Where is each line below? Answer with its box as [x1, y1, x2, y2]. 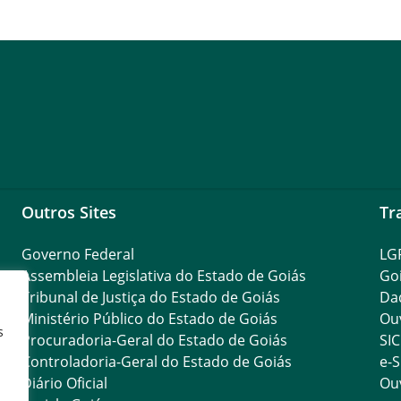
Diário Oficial [21, 373, 107, 393]
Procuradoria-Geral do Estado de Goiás [21, 330, 287, 350]
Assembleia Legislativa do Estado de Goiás [21, 266, 306, 286]
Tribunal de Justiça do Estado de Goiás [21, 287, 280, 307]
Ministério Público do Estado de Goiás [21, 309, 277, 328]
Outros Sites [21, 200, 116, 223]
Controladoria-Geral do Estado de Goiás [21, 352, 292, 371]
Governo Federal [21, 244, 134, 264]
